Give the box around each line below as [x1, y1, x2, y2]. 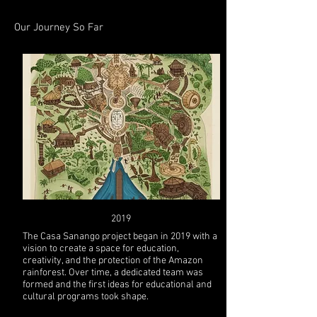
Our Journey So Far [14, 21, 103, 34]
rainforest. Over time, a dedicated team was [22, 267, 203, 279]
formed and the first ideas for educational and [22, 279, 212, 291]
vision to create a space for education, [22, 243, 179, 255]
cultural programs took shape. [22, 291, 149, 303]
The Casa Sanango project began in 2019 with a [22, 231, 217, 243]
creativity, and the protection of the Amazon [22, 255, 203, 267]
